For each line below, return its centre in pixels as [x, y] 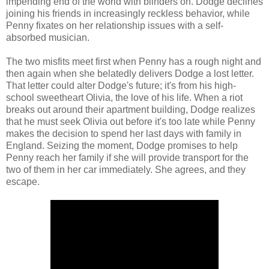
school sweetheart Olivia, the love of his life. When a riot [124, 97]
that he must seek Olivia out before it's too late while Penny [131, 121]
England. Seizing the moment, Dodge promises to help [122, 145]
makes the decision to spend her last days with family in [124, 133]
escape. [23, 181]
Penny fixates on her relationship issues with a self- [115, 25]
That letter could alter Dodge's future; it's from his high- [121, 85]
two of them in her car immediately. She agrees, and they [126, 169]
